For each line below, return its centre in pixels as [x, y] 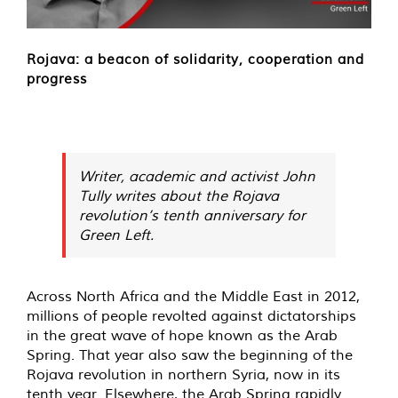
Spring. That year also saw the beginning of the [190, 354]
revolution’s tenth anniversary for [192, 215]
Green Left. [116, 234]
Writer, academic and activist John [197, 175]
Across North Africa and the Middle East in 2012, [193, 295]
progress [57, 78]
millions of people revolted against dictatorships [191, 315]
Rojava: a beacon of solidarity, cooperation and [195, 59]
